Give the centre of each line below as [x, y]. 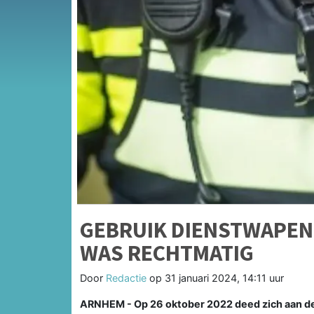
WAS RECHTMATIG [167, 253]
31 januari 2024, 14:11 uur [224, 278]
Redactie [126, 278]
